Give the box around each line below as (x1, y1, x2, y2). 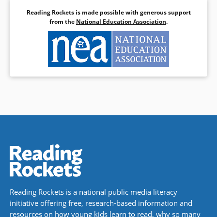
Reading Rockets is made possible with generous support (26, 8, 191, 16)
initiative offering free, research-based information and (10, 199, 192, 208)
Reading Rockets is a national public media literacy (10, 187, 177, 197)
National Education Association (76, 17, 166, 26)
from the (49, 17, 76, 26)
